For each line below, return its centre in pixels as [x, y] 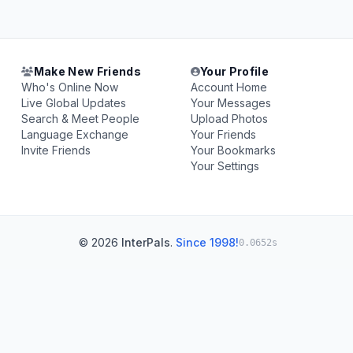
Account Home [229, 87]
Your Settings [225, 166]
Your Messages [230, 103]
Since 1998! [207, 242]
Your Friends [223, 134]
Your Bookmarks [233, 150]
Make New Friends [87, 71]
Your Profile [234, 71]
